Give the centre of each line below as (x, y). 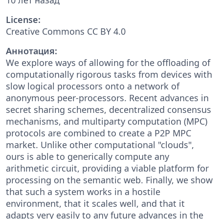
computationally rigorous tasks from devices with (109, 74)
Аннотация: (32, 51)
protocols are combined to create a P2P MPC (99, 133)
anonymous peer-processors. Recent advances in (107, 98)
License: (23, 19)
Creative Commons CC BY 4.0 (66, 31)
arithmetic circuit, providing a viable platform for (107, 168)
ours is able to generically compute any (88, 156)
